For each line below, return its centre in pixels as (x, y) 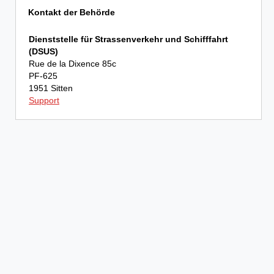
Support (44, 100)
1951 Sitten (51, 88)
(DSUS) (43, 51)
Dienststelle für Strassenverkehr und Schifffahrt (128, 39)
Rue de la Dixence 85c (72, 64)
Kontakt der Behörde (72, 12)
